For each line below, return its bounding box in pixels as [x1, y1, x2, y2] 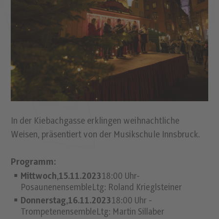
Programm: [11, 157, 56, 168]
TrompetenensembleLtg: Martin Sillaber [21, 207, 165, 218]
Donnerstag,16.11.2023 [21, 196, 111, 206]
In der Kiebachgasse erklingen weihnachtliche [11, 116, 180, 127]
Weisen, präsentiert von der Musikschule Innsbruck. [11, 130, 200, 140]
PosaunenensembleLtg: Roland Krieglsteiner [21, 183, 182, 193]
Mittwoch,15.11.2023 [21, 172, 102, 182]
